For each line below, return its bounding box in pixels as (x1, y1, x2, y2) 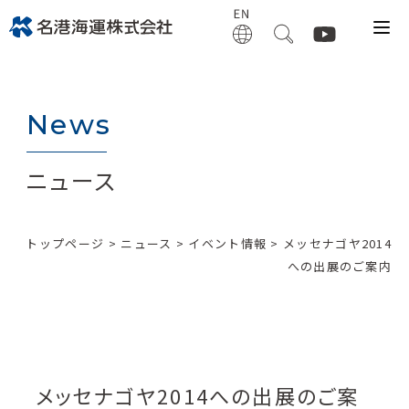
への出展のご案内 (287, 257, 393, 275)
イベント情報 (188, 234, 267, 252)
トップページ (26, 234, 105, 252)
